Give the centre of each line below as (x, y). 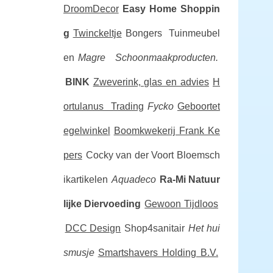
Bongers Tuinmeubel (172, 33)
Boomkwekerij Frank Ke (167, 131)
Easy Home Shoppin (171, 9)
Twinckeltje (97, 33)
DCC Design (93, 228)
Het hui (204, 228)
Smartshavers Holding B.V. (158, 253)
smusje (79, 253)
